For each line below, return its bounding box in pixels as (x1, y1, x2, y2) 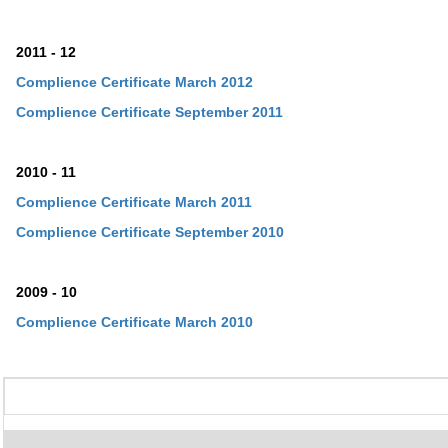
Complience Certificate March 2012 (15, 74, 253, 90)
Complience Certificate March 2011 (15, 194, 252, 210)
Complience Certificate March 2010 (15, 314, 253, 330)
